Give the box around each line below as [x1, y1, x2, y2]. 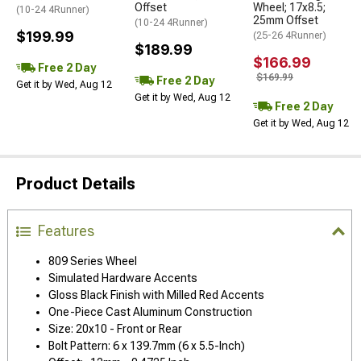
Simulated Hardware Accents [48, 272, 197, 284]
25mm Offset [253, 14, 318, 27]
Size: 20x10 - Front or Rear [48, 322, 182, 335]
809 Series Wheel [48, 255, 137, 268]
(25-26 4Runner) [253, 30, 326, 41]
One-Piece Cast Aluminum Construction [48, 305, 252, 318]
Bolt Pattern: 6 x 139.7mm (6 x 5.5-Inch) [48, 339, 245, 352]
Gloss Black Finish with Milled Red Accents [48, 288, 264, 301]
